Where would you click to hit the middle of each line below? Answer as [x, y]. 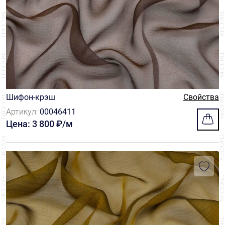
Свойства [201, 97]
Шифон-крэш [31, 97]
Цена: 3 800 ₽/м [39, 124]
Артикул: [23, 112]
